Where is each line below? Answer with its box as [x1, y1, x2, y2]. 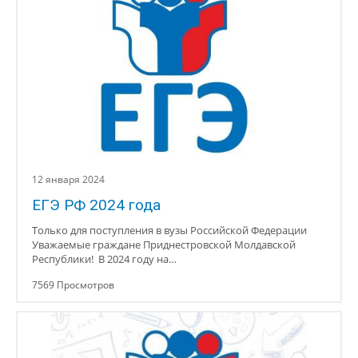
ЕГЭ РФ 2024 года [32, 196, 161, 214]
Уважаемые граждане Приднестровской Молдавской [32, 237, 296, 252]
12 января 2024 [32, 173, 105, 186]
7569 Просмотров [32, 278, 114, 292]
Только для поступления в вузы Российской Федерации [32, 223, 307, 237]
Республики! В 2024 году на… [32, 252, 177, 266]
